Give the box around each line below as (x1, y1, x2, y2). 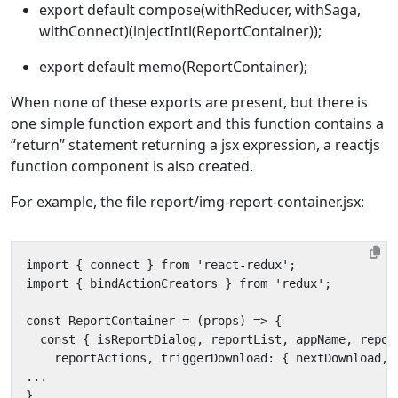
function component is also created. (11, 155, 253, 176)
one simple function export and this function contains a (11, 113, 384, 133)
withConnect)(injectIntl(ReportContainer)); (39, 20, 322, 41)
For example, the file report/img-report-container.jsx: (11, 191, 364, 211)
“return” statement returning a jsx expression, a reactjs (11, 134, 380, 155)
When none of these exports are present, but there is (11, 92, 368, 112)
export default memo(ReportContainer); (39, 56, 307, 76)
